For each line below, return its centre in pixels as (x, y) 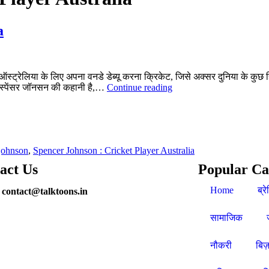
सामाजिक (226, 217)
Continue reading (140, 87)
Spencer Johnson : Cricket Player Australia (114, 150)
